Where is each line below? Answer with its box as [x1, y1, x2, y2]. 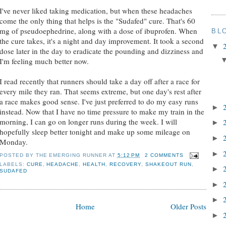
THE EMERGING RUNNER [35, 152, 107, 158]
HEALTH [83, 161, 105, 167]
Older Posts [171, 201, 206, 212]
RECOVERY [109, 161, 142, 167]
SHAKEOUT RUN [145, 161, 192, 167]
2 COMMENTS [145, 152, 184, 158]
